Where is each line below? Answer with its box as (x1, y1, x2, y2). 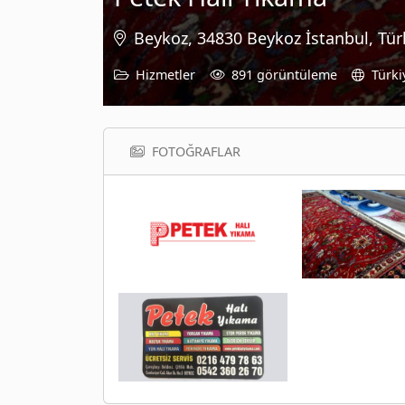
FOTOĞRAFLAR (152, 142, 240, 160)
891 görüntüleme (231, 65, 337, 83)
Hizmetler (136, 65, 195, 83)
